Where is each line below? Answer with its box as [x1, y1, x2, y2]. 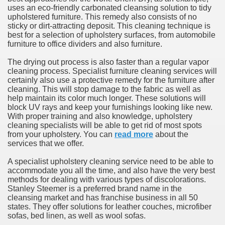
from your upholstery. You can [8, 130, 115, 139]
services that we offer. [8, 139, 84, 148]
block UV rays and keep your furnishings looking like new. [8, 103, 212, 111]
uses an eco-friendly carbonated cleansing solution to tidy [8, 4, 211, 12]
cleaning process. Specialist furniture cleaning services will [8, 67, 217, 75]
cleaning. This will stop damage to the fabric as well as [8, 85, 201, 93]
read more [115, 130, 153, 139]
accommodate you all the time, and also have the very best [8, 166, 215, 175]
